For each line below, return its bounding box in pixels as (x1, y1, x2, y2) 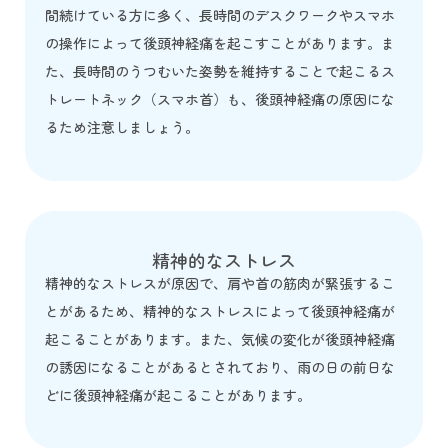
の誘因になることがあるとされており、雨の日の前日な (45, 356, 395, 377)
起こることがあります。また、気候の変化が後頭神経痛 (45, 328, 395, 349)
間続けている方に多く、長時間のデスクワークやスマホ (45, 4, 395, 25)
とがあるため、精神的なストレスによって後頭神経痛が (45, 300, 395, 321)
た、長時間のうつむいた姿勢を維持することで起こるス (45, 60, 395, 81)
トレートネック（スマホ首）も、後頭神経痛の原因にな (45, 88, 395, 109)
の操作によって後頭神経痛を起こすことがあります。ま (45, 32, 395, 53)
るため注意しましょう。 (45, 116, 199, 137)
